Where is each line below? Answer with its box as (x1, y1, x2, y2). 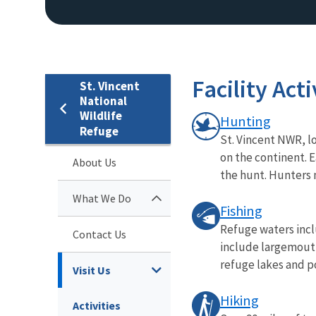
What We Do (73, 190, 131, 205)
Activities (73, 298, 121, 312)
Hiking (220, 291, 259, 310)
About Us (73, 154, 116, 169)
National (80, 92, 127, 109)
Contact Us (73, 226, 126, 241)
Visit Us (73, 262, 111, 277)
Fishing (220, 201, 262, 220)
